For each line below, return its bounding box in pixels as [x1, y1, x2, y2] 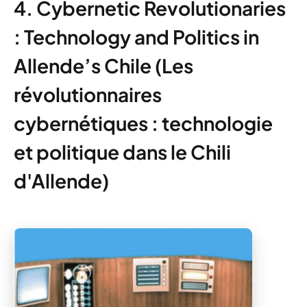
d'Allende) [14, 169, 109, 193]
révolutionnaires [14, 82, 162, 107]
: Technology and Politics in [14, 25, 259, 49]
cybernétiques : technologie [14, 111, 273, 136]
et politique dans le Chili [14, 140, 231, 164]
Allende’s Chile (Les [14, 53, 193, 78]
